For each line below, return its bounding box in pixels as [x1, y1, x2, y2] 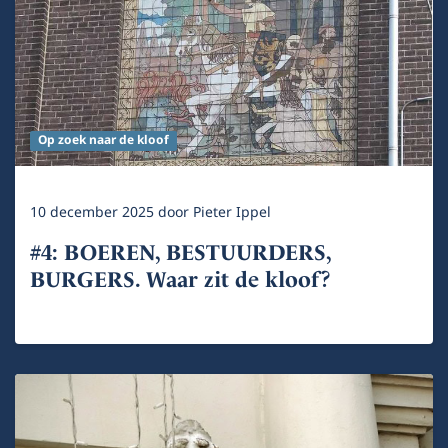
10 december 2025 [30, 201, 158, 225]
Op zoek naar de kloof [37, 131, 169, 151]
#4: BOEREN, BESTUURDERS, [30, 240, 331, 266]
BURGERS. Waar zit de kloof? [30, 267, 331, 293]
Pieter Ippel [193, 201, 271, 225]
